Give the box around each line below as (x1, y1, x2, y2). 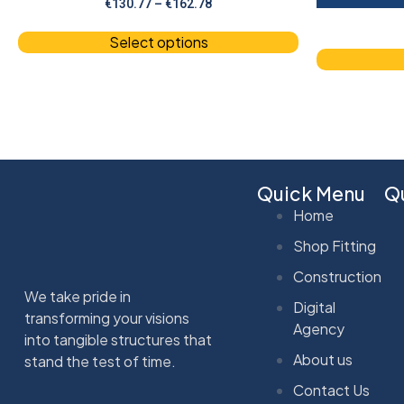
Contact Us (293, 381, 370, 400)
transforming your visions (24, 308, 189, 328)
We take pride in (24, 287, 131, 307)
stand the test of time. (24, 352, 176, 372)
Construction (293, 267, 381, 287)
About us (293, 350, 353, 370)
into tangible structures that (24, 330, 212, 350)
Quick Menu (257, 181, 365, 207)
